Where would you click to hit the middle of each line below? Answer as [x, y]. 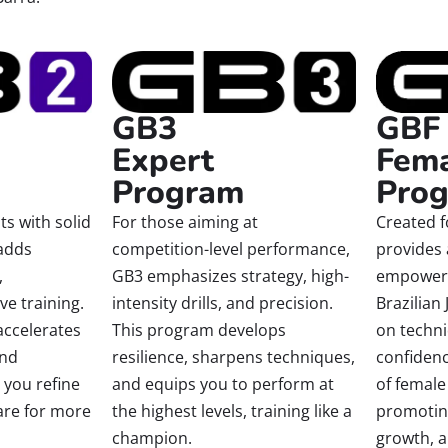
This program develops [198, 330]
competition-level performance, [230, 249]
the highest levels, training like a [231, 411]
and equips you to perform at [222, 384]
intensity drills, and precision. [222, 303]
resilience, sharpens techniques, [233, 357]
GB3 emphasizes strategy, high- [230, 276]
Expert [162, 161]
